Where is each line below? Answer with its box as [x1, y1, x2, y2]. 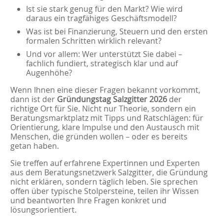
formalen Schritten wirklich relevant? [26, 35, 162, 46]
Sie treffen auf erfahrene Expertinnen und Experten [10, 157, 200, 168]
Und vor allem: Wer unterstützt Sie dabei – [26, 48, 182, 59]
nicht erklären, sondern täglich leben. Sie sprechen [10, 176, 198, 187]
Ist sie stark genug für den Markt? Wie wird [26, 3, 183, 14]
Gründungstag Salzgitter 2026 [56, 93, 167, 105]
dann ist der [10, 93, 57, 105]
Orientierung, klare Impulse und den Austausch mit [10, 121, 199, 133]
